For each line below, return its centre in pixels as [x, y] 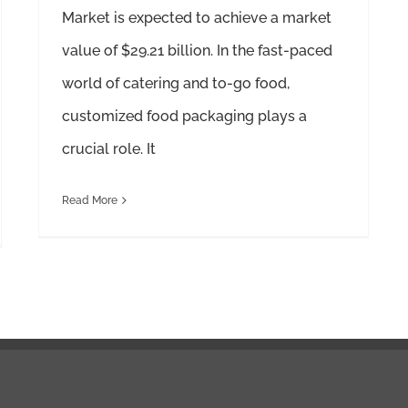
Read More [90, 200]
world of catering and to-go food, [176, 83]
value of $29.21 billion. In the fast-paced [197, 50]
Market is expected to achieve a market [197, 17]
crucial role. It [109, 148]
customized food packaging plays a [184, 116]
